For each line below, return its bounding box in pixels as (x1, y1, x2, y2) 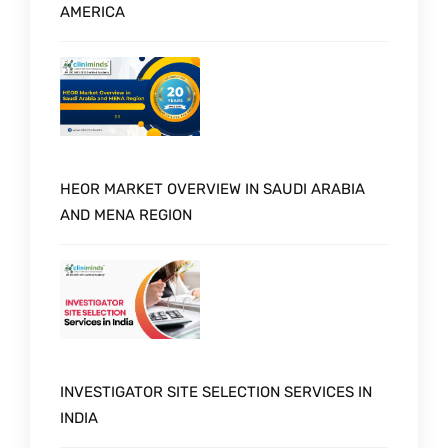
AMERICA (60, 3, 125, 22)
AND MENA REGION (60, 206, 192, 225)
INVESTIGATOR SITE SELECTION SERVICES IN (60, 382, 372, 401)
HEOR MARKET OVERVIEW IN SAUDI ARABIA (60, 180, 365, 199)
